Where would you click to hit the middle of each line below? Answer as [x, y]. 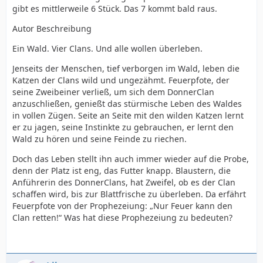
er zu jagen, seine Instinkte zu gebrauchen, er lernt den [123, 127]
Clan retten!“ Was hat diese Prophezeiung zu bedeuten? [122, 218]
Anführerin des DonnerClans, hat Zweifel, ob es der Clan [124, 182]
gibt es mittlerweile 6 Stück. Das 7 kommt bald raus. [115, 9]
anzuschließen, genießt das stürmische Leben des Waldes [127, 104]
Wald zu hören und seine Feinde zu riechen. [100, 139]
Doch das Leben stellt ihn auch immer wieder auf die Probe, [131, 159]
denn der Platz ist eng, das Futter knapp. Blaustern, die [122, 171]
